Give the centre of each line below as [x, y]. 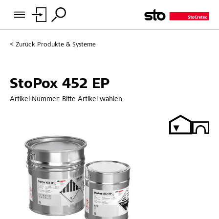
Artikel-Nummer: [36, 99]
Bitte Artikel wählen [92, 99]
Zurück [25, 45]
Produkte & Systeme [66, 45]
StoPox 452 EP [60, 84]
